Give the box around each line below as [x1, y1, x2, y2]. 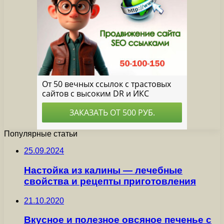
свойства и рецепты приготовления [24, 176, 196, 187]
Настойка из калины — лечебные [24, 165, 182, 176]
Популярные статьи [4, 129, 77, 138]
